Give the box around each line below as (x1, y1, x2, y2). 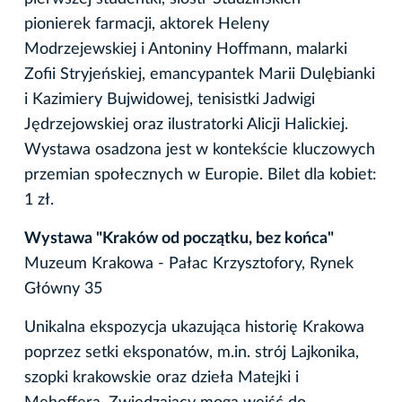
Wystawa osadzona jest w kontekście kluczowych (24, 141, 375, 158)
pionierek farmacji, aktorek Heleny (24, 15, 269, 32)
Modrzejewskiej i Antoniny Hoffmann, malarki (24, 40, 347, 57)
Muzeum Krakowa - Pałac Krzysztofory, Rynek (24, 255, 354, 272)
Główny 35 (24, 280, 102, 297)
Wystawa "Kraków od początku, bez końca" (24, 230, 334, 247)
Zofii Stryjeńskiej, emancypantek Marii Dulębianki (24, 66, 375, 83)
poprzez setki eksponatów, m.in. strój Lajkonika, (24, 344, 359, 361)
